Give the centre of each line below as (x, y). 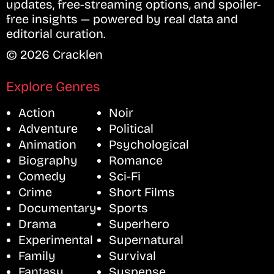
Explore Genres (53, 87)
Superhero (139, 224)
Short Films (142, 192)
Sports (128, 208)
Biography (48, 161)
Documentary (57, 208)
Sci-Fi (125, 176)
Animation (47, 145)
